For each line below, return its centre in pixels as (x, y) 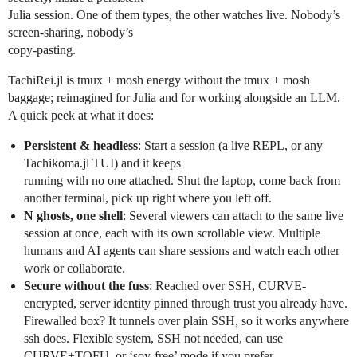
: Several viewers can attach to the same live (233, 216)
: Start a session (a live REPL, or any (230, 145)
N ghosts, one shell (73, 216)
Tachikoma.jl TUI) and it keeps (102, 163)
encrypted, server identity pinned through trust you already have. (186, 303)
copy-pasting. (42, 50)
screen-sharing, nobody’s (71, 32)
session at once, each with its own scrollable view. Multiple (172, 233)
